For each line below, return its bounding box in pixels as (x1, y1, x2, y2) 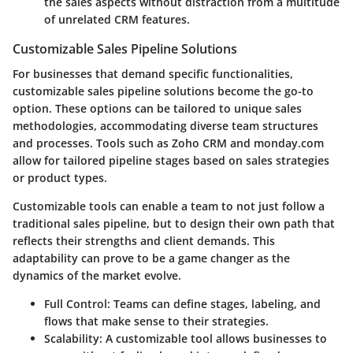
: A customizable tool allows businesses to (99, 331, 327, 347)
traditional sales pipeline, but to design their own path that (13, 216, 335, 232)
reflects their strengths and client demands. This (13, 233, 275, 249)
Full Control (44, 296, 107, 312)
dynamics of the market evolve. (13, 268, 181, 284)
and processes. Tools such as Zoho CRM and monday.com (13, 136, 324, 151)
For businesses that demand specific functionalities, (13, 66, 293, 82)
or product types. (13, 170, 107, 186)
